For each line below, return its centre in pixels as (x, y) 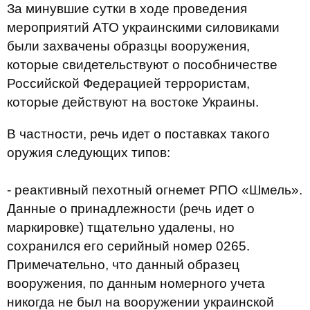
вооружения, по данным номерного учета (136, 283)
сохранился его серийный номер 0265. (128, 246)
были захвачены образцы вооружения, (128, 46)
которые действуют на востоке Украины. (133, 102)
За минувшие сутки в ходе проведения (127, 9)
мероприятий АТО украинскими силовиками (143, 27)
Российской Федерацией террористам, (128, 83)
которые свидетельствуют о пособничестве (142, 65)
